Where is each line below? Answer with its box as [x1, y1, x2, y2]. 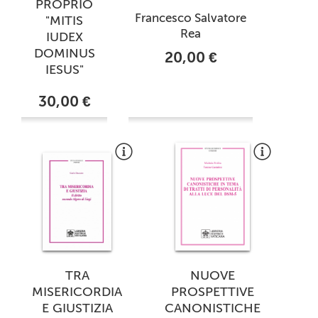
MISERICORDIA [32, 284, 122, 300]
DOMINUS [33, 45, 95, 61]
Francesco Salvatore [135, 10, 246, 25]
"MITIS [45, 12, 83, 28]
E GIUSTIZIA [41, 300, 113, 317]
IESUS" [45, 61, 84, 77]
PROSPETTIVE [171, 284, 254, 300]
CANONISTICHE [165, 300, 261, 317]
